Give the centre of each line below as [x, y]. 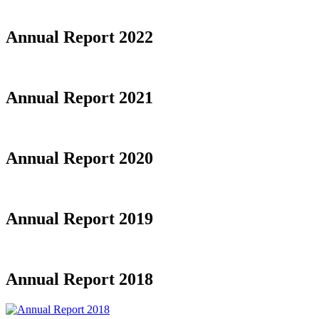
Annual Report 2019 [79, 218]
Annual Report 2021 [79, 98]
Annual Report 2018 [79, 279]
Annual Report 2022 [79, 37]
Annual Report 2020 [79, 158]
